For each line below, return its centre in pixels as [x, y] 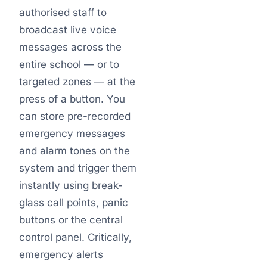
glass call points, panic [74, 203]
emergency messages [72, 133]
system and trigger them [78, 168]
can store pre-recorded [75, 116]
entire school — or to [69, 64]
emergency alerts [61, 254]
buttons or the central [71, 220]
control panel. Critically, [75, 237]
